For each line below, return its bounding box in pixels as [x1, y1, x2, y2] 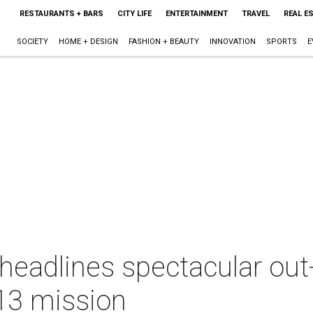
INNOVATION [209, 37, 256, 46]
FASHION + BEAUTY [128, 37, 199, 46]
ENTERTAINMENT [165, 9, 228, 18]
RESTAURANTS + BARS [19, 9, 103, 18]
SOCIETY [16, 37, 48, 46]
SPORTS [265, 37, 297, 46]
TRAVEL [241, 9, 270, 18]
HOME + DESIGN [58, 37, 118, 46]
